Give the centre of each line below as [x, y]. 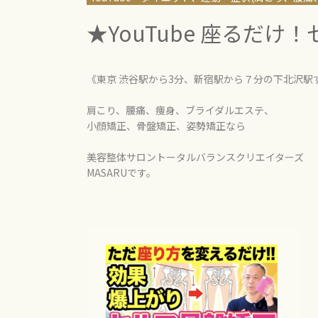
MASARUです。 [121, 172]
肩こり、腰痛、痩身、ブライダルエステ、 [180, 110]
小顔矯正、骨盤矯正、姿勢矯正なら [166, 126]
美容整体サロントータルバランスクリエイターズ [195, 157]
